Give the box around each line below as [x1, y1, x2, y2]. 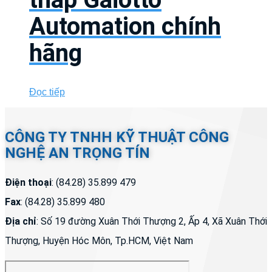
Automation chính [29, 12, 221, 41]
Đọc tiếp [29, 87, 65, 98]
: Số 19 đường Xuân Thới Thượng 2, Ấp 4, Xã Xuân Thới [36, 215, 267, 227]
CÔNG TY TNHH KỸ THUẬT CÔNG [5, 128, 229, 146]
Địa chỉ [5, 215, 36, 227]
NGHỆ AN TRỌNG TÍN [5, 144, 150, 161]
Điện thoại [5, 176, 52, 188]
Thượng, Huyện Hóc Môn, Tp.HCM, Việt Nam [5, 234, 193, 246]
